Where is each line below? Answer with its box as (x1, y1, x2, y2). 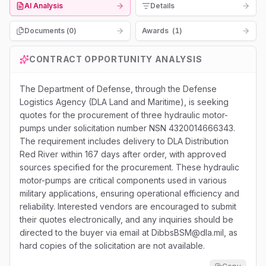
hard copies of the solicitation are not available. (20, 240, 205, 251)
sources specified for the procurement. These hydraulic (20, 162, 239, 172)
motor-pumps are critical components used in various (20, 175, 227, 185)
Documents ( (24, 26, 69, 35)
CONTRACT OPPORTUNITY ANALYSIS (29, 54, 202, 64)
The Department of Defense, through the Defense (20, 84, 217, 94)
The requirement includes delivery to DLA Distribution (20, 136, 229, 146)
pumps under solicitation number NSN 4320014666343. (20, 123, 235, 133)
